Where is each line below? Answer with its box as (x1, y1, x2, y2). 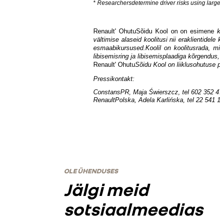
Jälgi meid (63, 179, 148, 200)
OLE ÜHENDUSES (63, 166, 118, 175)
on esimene (180, 27, 218, 35)
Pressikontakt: (93, 75, 135, 82)
